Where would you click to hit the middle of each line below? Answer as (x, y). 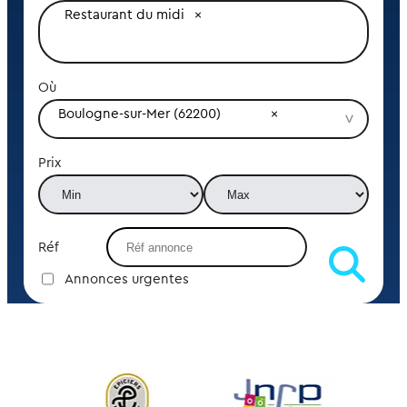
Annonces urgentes (126, 279)
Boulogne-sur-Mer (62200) (139, 114)
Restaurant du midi (125, 15)
